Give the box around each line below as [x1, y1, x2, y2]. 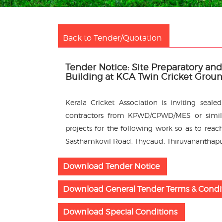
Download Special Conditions [63, 207, 177, 217]
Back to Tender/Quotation [63, 33, 162, 43]
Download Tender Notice [63, 162, 160, 171]
